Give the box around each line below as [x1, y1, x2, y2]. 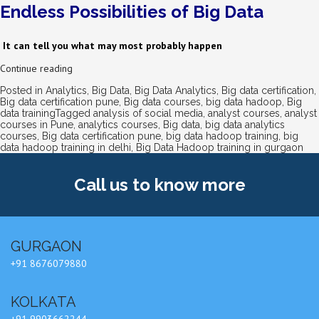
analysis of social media [93, 107, 203, 119]
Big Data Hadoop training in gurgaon [136, 141, 303, 153]
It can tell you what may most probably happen [3, 38, 222, 52]
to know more [132, 174, 246, 195]
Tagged [55, 107, 93, 119]
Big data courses [124, 95, 201, 108]
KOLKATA [11, 293, 76, 310]
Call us [73, 174, 132, 195]
